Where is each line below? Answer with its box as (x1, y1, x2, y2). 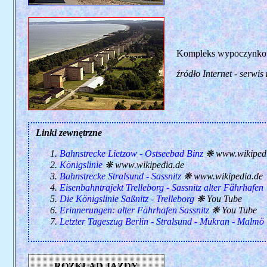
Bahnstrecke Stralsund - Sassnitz (59, 171, 181, 181)
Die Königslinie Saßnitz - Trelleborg (59, 194, 194, 204)
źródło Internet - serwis (176, 69, 266, 79)
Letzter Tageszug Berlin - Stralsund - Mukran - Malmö (59, 216, 264, 226)
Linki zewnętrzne (35, 128, 102, 138)
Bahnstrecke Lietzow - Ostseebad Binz (59, 148, 203, 159)
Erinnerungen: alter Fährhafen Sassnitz (59, 205, 209, 215)
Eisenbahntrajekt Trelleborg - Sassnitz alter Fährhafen (59, 182, 263, 193)
